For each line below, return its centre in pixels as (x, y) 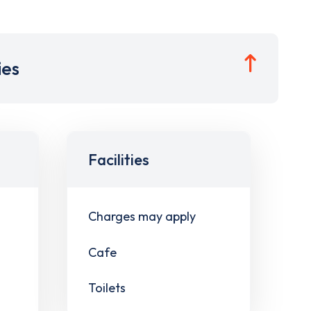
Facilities (119, 160)
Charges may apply (142, 216)
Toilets (107, 288)
